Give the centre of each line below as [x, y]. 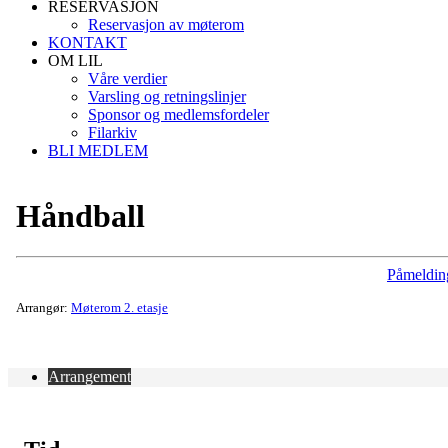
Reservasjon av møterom [166, 25]
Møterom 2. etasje [119, 308]
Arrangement [89, 377]
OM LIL [75, 61]
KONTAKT [87, 43]
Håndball [80, 215]
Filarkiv [112, 133]
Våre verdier [127, 79]
